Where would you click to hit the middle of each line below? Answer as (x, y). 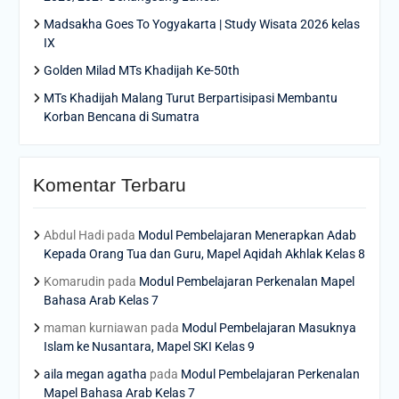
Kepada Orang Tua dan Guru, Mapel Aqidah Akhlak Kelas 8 (204, 254)
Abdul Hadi (73, 236)
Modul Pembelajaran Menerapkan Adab (247, 236)
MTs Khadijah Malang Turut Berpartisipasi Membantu (190, 98)
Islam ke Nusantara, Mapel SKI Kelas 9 (149, 347)
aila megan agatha (95, 375)
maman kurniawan (95, 328)
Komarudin (74, 282)
